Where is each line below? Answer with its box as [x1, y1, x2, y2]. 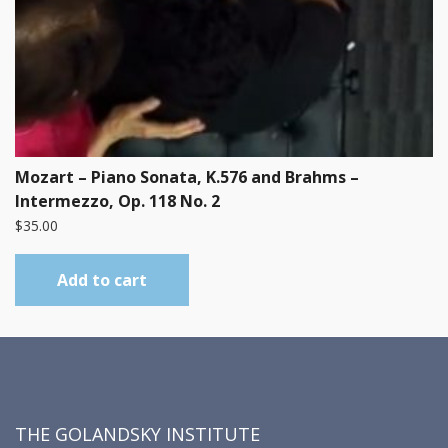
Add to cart [57, 268, 147, 291]
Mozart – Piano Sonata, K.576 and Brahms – [15, 166, 359, 188]
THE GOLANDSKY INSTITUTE [15, 421, 260, 446]
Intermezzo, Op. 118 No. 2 [15, 190, 220, 212]
